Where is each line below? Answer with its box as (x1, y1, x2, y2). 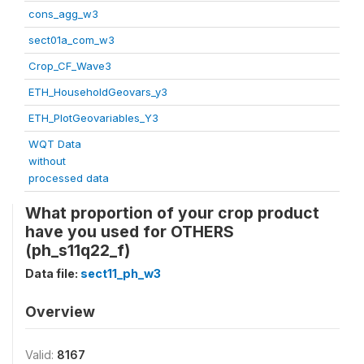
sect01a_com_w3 (28, 32, 115, 46)
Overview (25, 302, 95, 320)
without (28, 154, 66, 167)
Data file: (25, 266, 80, 280)
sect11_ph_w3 (80, 266, 161, 280)
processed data (28, 171, 109, 184)
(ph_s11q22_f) (25, 240, 130, 260)
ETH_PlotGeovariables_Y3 (28, 110, 158, 124)
